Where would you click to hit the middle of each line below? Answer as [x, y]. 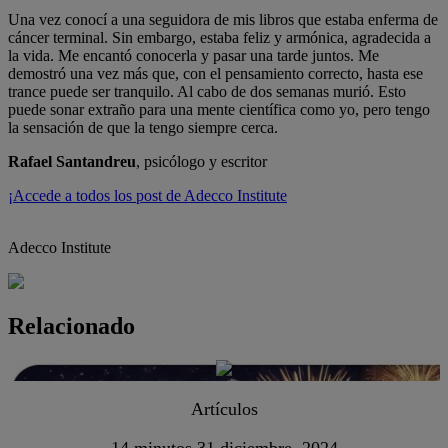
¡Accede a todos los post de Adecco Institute [147, 195]
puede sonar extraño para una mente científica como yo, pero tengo [219, 109]
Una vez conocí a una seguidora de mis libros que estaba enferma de [223, 19]
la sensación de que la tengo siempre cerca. [143, 127]
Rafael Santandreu [72, 161]
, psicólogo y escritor [201, 161]
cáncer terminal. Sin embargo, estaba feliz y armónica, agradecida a [219, 37]
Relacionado [71, 325]
